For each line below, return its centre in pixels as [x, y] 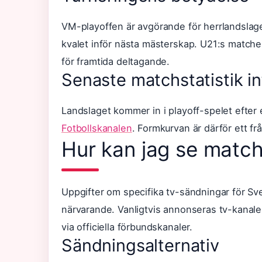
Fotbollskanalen [97, 128]
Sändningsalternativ [140, 245]
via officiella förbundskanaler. [127, 227]
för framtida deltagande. [116, 61]
